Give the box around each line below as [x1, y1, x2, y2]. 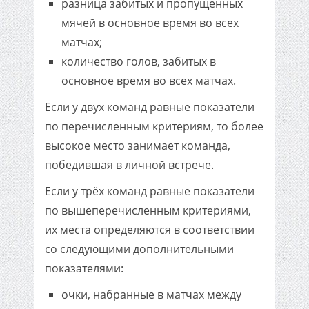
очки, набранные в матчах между [61, 287, 241, 302]
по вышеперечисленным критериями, [45, 203, 251, 218]
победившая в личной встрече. [45, 157, 214, 172]
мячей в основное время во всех [61, 15, 239, 30]
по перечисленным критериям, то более [45, 119, 263, 134]
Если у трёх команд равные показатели [45, 183, 255, 199]
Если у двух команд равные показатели [45, 99, 255, 114]
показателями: [45, 261, 123, 276]
